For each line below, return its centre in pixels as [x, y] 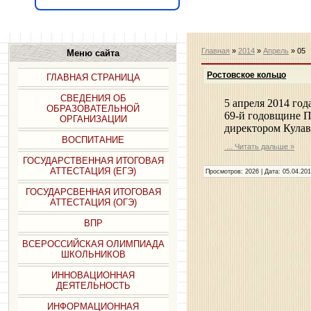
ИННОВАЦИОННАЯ [93, 275]
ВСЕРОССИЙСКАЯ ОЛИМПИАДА [93, 244]
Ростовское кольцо [247, 75]
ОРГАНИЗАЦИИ [93, 119]
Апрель [276, 51]
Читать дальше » [265, 146]
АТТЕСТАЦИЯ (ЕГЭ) [93, 171]
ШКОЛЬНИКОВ [93, 254]
